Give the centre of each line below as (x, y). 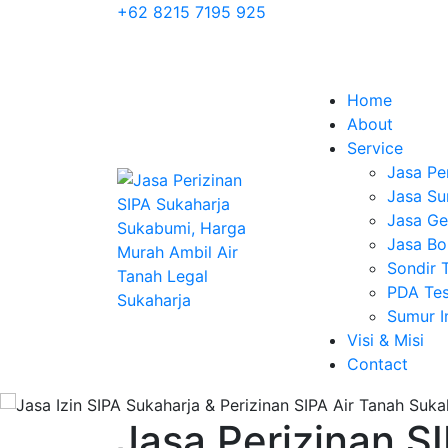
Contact (377, 364)
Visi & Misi (385, 340)
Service (375, 148)
